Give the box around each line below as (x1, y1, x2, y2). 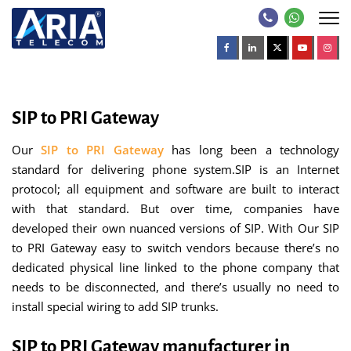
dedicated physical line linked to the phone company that (12, 259, 339, 275)
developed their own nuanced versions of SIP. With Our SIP (12, 220, 339, 236)
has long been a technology (172, 142, 340, 157)
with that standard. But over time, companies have (12, 201, 339, 216)
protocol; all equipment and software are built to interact (12, 181, 339, 197)
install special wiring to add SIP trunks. (12, 299, 219, 314)
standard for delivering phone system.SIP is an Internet (12, 161, 339, 177)
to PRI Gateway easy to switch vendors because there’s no (12, 240, 339, 255)
